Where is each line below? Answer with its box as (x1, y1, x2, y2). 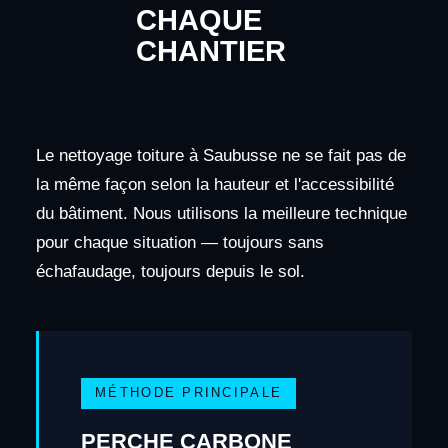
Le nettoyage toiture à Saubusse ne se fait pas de (35, 146, 406, 166)
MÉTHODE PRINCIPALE (95, 386, 283, 401)
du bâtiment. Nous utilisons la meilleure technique (35, 204, 407, 224)
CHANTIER (135, 35, 286, 68)
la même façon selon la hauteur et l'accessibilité (35, 175, 394, 195)
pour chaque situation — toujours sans (35, 233, 324, 253)
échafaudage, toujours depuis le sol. (35, 262, 305, 282)
